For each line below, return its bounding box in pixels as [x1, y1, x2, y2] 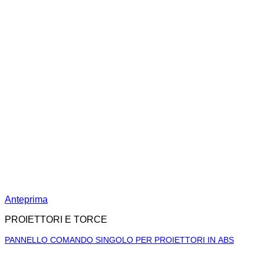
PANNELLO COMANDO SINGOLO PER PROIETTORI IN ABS [5, 235, 234, 245]
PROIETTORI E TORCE [5, 214, 107, 225]
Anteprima [5, 194, 48, 204]
